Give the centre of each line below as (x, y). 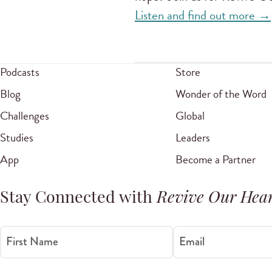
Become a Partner (215, 159)
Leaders (192, 137)
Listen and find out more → (203, 15)
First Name (32, 242)
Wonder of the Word (221, 93)
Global (190, 115)
